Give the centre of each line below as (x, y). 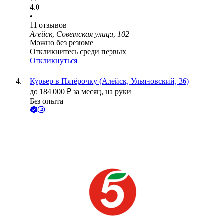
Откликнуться (54, 61)
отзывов (53, 25)
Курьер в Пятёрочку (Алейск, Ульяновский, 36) (109, 81)
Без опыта (46, 101)
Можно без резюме (61, 43)
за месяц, (89, 92)
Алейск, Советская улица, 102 (79, 34)
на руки (118, 92)
